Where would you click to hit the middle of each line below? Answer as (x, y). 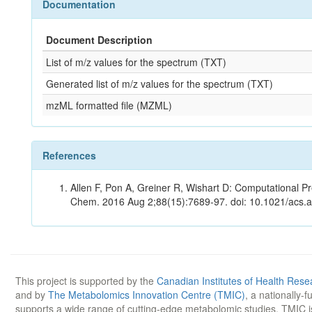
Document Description (99, 40)
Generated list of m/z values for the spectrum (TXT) (159, 84)
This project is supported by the (86, 281)
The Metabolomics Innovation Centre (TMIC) (147, 295)
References (69, 155)
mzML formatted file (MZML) (109, 105)
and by (32, 295)
